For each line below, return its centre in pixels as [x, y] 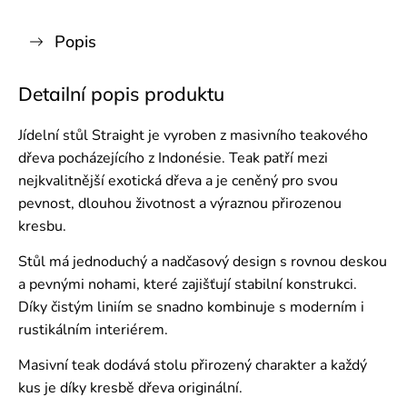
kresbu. [42, 226]
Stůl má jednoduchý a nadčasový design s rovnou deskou [203, 262]
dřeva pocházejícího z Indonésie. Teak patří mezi [173, 158]
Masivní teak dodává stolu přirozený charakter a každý [193, 365]
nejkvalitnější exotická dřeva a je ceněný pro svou [178, 181]
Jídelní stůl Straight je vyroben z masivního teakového [193, 135]
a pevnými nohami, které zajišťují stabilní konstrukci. [188, 284]
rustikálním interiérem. [93, 330]
